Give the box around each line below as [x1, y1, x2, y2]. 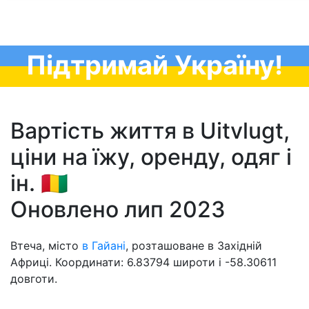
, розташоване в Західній [126, 239, 262, 252]
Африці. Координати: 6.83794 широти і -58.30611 [10, 255, 277, 269]
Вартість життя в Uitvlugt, [10, 117, 290, 144]
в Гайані [82, 239, 126, 252]
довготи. [10, 272, 57, 286]
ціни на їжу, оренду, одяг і [10, 143, 292, 170]
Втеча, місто [10, 239, 82, 252]
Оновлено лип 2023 [10, 196, 226, 223]
